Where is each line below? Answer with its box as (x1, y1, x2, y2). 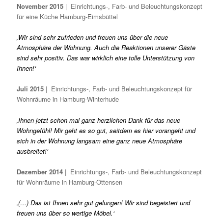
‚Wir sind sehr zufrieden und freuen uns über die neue (17, 32, 168, 42)
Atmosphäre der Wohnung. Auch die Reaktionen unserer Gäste (17, 43, 196, 53)
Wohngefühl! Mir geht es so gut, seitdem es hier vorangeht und (17, 125, 196, 135)
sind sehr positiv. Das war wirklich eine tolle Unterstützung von (17, 53, 195, 63)
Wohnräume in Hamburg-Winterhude (17, 94, 119, 104)
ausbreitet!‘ (17, 146, 49, 156)
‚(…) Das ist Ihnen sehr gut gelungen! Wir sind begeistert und (17, 197, 191, 207)
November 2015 (17, 1, 64, 11)
